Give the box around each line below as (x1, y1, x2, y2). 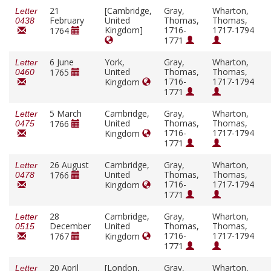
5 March (50, 108, 82, 120)
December (50, 220, 91, 232)
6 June (50, 56, 74, 68)
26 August (50, 159, 89, 171)
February (50, 15, 84, 27)
